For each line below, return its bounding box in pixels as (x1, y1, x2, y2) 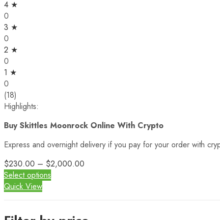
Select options (4, 169, 51, 181)
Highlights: (4, 100, 39, 112)
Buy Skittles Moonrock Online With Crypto (4, 119, 164, 131)
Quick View (4, 180, 42, 192)
